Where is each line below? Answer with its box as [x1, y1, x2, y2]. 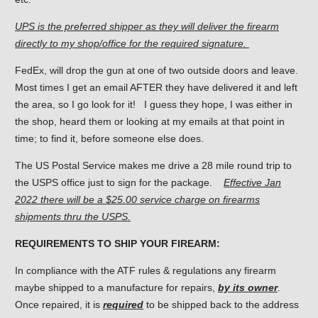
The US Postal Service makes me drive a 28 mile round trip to [15, 160, 292, 172]
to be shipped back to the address [143, 299, 299, 311]
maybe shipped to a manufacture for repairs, [15, 282, 218, 294]
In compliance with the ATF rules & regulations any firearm [15, 265, 276, 277]
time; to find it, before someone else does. [15, 133, 204, 145]
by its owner [218, 282, 278, 294]
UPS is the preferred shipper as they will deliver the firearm [15, 21, 279, 33]
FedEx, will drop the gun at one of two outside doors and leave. [15, 65, 298, 77]
